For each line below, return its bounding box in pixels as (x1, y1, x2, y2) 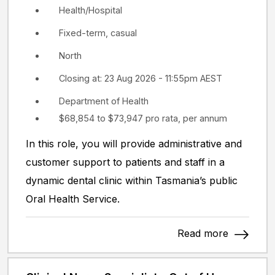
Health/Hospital (59, 4, 122, 15)
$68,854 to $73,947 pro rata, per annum (59, 113, 227, 124)
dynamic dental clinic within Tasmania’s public (26, 174, 238, 187)
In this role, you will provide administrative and (26, 137, 242, 150)
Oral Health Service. (26, 193, 120, 206)
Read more (177, 227, 231, 240)
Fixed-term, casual (59, 27, 137, 38)
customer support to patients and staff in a (26, 156, 225, 169)
